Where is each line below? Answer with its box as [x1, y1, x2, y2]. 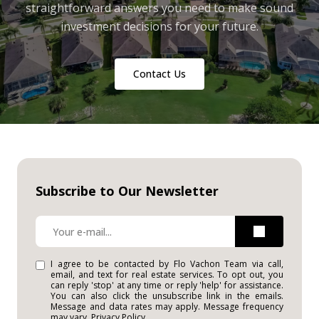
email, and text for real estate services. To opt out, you [51, 268, 283, 281]
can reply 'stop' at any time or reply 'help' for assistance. [51, 279, 283, 292]
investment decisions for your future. [61, 19, 258, 35]
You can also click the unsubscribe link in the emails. [51, 290, 283, 303]
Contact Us [133, 67, 186, 81]
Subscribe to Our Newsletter [36, 182, 219, 200]
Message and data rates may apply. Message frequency [51, 300, 283, 313]
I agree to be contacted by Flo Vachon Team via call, [51, 258, 283, 271]
